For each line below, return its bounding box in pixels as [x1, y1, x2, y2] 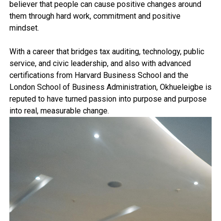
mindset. [9, 23, 41, 33]
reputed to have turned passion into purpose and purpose [9, 94, 207, 104]
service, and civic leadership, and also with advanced [9, 58, 191, 68]
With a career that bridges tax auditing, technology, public [9, 46, 204, 56]
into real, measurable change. [9, 106, 109, 115]
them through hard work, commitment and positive [9, 11, 181, 21]
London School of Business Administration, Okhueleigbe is [9, 82, 212, 92]
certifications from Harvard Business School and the [9, 70, 188, 80]
